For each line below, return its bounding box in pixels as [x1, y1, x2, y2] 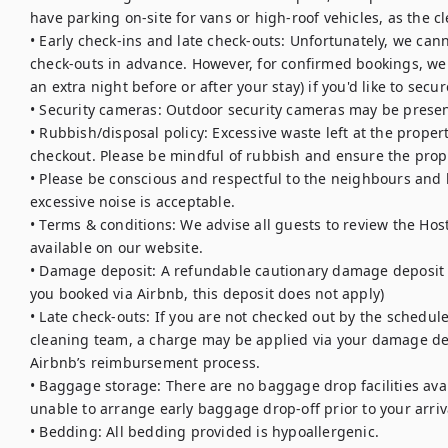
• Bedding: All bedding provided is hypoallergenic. [30, 422, 379, 441]
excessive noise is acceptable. [30, 192, 240, 211]
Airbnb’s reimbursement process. [30, 353, 261, 372]
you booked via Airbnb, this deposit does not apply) [30, 284, 385, 303]
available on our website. [30, 238, 203, 257]
